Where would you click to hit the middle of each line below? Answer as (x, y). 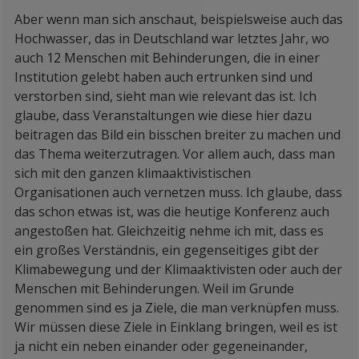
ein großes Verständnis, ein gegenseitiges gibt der (167, 250)
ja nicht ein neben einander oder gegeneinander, (161, 346)
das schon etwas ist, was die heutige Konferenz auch (172, 212)
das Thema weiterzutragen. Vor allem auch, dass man (175, 154)
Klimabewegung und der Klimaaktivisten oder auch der (178, 269)
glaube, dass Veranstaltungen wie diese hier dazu (163, 115)
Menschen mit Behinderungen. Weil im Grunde (154, 288)
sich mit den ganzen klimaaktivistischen (133, 173)
